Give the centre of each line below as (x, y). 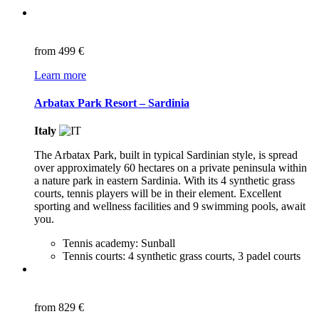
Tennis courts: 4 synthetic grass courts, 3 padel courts (182, 256)
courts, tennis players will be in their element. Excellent (158, 194)
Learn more (60, 75)
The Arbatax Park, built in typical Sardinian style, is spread (166, 155)
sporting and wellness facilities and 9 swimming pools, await (170, 206)
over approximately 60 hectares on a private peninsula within (171, 168)
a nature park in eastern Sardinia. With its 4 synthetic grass (164, 181)
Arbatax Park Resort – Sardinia (112, 103)
